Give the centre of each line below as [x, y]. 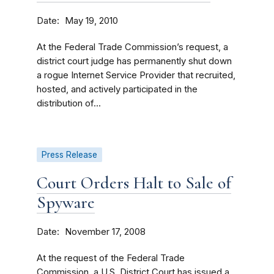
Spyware [66, 202]
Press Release [69, 155]
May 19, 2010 [91, 21]
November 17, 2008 [105, 232]
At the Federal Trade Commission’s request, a [132, 47]
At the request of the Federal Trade [111, 258]
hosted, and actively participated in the [117, 89]
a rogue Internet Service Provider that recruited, [136, 75]
